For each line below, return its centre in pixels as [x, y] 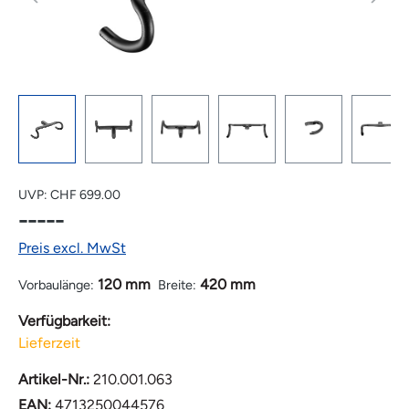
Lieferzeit [49, 343]
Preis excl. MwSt [72, 248]
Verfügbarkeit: [64, 321]
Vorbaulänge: [56, 285]
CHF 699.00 [85, 195]
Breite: [177, 285]
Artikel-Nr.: [56, 380]
